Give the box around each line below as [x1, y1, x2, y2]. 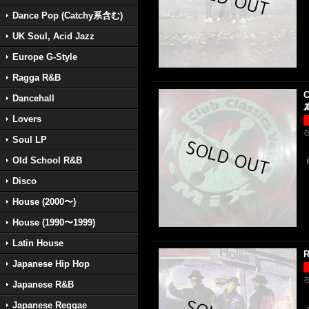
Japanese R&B [12, 279, 74, 290]
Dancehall [12, 93, 54, 103]
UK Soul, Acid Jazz [12, 31, 94, 41]
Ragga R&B [12, 72, 61, 83]
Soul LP [12, 134, 47, 145]
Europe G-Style [12, 52, 77, 62]
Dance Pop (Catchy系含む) [12, 10, 123, 21]
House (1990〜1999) [12, 217, 95, 228]
